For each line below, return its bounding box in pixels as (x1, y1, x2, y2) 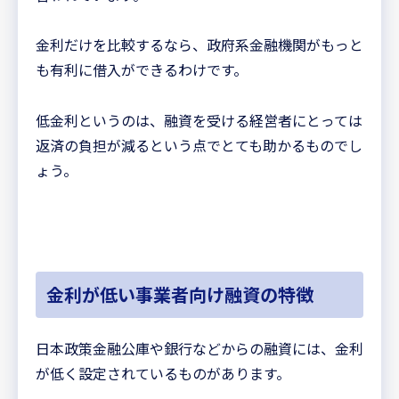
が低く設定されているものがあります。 (36, 362, 290, 385)
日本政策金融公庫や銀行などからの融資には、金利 (36, 338, 363, 360)
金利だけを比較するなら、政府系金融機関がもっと (36, 34, 363, 56)
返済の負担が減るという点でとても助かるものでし (36, 134, 362, 157)
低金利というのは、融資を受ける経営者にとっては (36, 110, 362, 132)
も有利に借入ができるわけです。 (36, 59, 248, 81)
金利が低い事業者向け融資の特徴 (46, 281, 313, 308)
